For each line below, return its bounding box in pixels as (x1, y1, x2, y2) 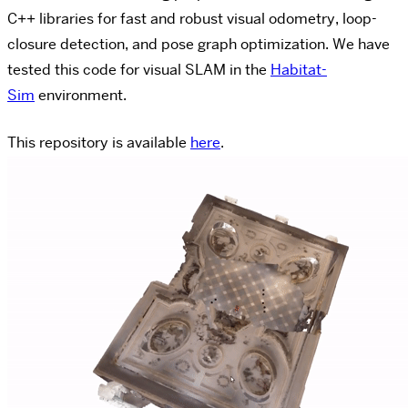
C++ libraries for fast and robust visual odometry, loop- (7, 8, 377, 28)
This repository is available (7, 132, 190, 152)
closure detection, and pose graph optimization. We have (7, 34, 390, 54)
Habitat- (270, 59, 327, 79)
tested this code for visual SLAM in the (7, 59, 270, 79)
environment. (35, 85, 127, 105)
